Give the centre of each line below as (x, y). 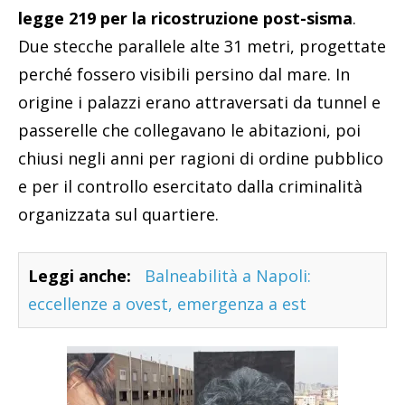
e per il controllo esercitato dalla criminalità (190, 187)
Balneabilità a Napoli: (228, 276)
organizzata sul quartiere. (118, 215)
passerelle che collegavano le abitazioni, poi (189, 131)
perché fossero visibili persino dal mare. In (184, 75)
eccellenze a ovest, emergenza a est (167, 304)
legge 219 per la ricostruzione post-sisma (185, 19)
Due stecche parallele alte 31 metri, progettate (202, 47)
